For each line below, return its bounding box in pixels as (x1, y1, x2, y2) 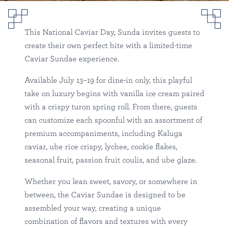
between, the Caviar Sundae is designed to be (25, 191, 186, 199)
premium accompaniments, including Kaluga (25, 129, 182, 138)
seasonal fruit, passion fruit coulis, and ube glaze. (25, 156, 197, 165)
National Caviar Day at (22, 2, 207, 21)
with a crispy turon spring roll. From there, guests (25, 103, 197, 111)
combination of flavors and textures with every (25, 217, 188, 226)
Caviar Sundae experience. (25, 55, 119, 63)
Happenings (116, 49, 167, 58)
